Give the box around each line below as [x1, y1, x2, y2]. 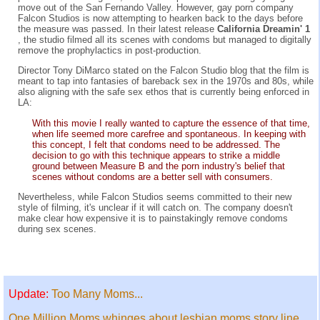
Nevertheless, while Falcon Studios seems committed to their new [18, 191, 291, 202]
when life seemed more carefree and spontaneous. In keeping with [32, 128, 306, 139]
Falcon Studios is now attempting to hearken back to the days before [18, 12, 303, 24]
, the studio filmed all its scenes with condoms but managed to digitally [18, 34, 311, 45]
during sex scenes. [18, 223, 96, 234]
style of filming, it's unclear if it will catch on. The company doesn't [18, 201, 293, 213]
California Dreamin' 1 [217, 23, 310, 34]
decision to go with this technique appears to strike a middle [32, 149, 280, 161]
